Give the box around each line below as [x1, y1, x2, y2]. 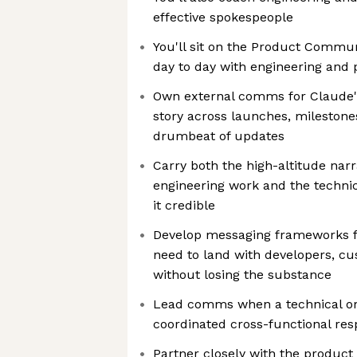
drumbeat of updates [153, 128, 284, 143]
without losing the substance [153, 267, 331, 282]
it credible [153, 198, 215, 213]
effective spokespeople [153, 10, 293, 25]
